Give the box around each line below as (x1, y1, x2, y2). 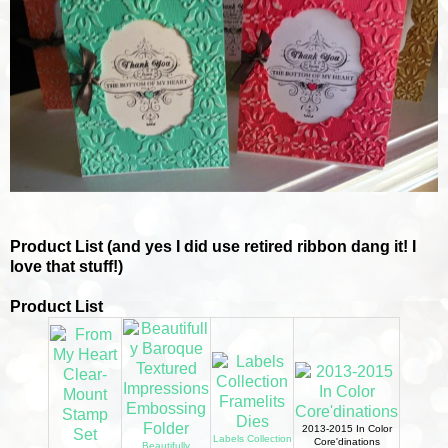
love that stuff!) (10, 257, 123, 275)
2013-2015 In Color (301, 422, 392, 434)
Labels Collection (212, 432, 292, 444)
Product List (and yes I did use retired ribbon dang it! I (10, 237, 416, 255)
